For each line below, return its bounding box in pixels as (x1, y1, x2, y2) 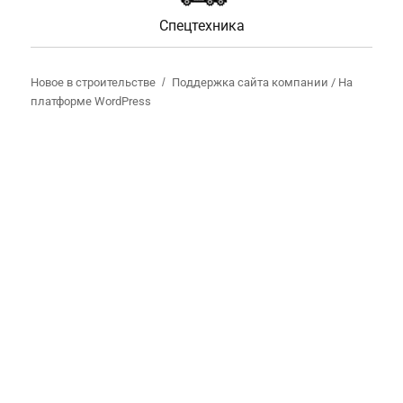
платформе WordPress (31, 94, 152, 109)
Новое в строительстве (31, 76, 157, 90)
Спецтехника (158, 16, 245, 34)
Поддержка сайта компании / (172, 76, 339, 90)
